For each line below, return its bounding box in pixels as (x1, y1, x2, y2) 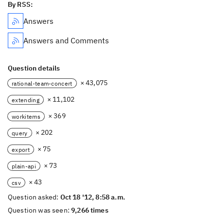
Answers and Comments (23, 36, 109, 45)
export (12, 145, 30, 153)
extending (12, 96, 39, 104)
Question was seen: (8, 206, 72, 215)
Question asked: (8, 193, 60, 201)
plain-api (12, 162, 36, 170)
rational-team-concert (12, 79, 73, 87)
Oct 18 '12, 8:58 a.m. (60, 193, 125, 201)
